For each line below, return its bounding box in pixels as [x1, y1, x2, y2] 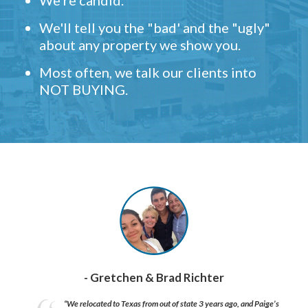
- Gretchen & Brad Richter [84, 270, 224, 285]
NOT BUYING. [39, 81, 128, 98]
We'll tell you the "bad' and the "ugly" [39, 19, 270, 36]
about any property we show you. [39, 36, 241, 54]
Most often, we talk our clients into [39, 64, 256, 81]
